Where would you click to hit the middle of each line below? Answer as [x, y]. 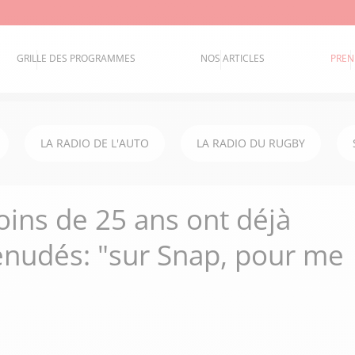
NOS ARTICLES [233, 59]
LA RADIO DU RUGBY [251, 143]
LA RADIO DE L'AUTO [95, 143]
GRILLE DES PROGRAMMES [76, 59]
